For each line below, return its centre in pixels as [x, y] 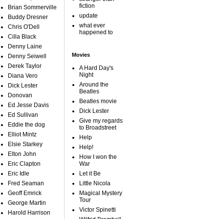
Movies [81, 55]
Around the [94, 85]
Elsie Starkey [25, 144]
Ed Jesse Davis [28, 105]
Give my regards [101, 121]
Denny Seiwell [27, 56]
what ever [92, 25]
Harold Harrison [29, 213]
